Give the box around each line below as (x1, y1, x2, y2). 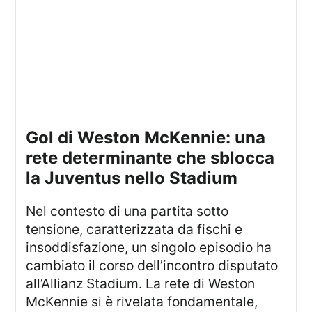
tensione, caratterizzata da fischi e (26, 221, 243, 238)
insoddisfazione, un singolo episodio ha (26, 239, 272, 256)
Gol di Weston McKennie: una (26, 127, 39, 148)
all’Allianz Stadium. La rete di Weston (26, 275, 256, 292)
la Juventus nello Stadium (26, 168, 238, 189)
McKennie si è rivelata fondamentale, (26, 293, 258, 311)
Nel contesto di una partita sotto (26, 203, 36, 220)
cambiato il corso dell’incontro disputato (26, 257, 279, 274)
